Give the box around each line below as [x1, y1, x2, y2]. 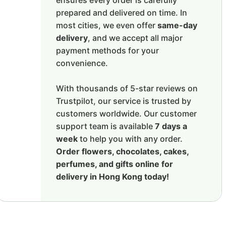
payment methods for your [55, 45, 159, 55]
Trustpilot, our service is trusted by [55, 96, 191, 106]
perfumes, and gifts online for [55, 159, 173, 169]
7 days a [154, 121, 187, 131]
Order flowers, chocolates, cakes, [55, 146, 189, 156]
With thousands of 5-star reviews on [55, 83, 198, 93]
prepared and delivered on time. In [55, 8, 187, 18]
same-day [157, 20, 197, 30]
